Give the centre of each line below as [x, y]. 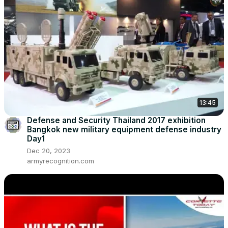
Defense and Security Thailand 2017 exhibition [116, 121]
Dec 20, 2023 [49, 151]
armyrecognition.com [61, 161]
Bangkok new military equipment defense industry [124, 130]
